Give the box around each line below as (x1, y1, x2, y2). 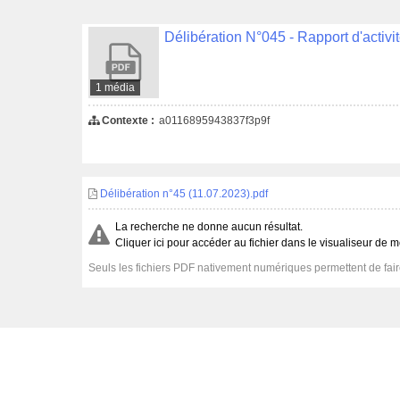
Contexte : (99, 113, 154, 127)
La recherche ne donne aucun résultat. (115, 220, 303, 233)
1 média (96, 81, 136, 95)
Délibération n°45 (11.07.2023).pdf (97, 187, 268, 200)
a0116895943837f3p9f (159, 113, 270, 127)
